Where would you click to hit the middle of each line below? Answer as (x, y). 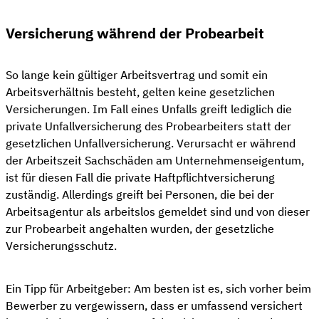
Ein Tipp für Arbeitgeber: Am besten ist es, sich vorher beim (158, 288)
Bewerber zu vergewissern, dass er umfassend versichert (154, 305)
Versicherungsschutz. (61, 245)
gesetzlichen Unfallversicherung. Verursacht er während (151, 143)
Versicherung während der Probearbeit (135, 33)
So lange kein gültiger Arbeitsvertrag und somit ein (137, 74)
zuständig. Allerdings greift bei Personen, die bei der (140, 194)
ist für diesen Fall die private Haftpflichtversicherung (140, 177)
